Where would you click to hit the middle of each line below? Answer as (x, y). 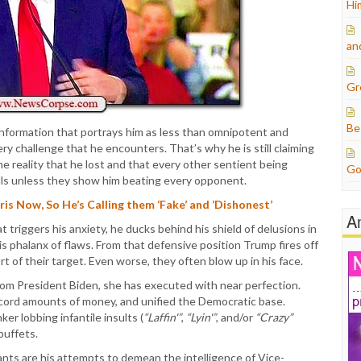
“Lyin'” (201, 317)
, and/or (236, 317)
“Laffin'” (162, 317)
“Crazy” (274, 317)
